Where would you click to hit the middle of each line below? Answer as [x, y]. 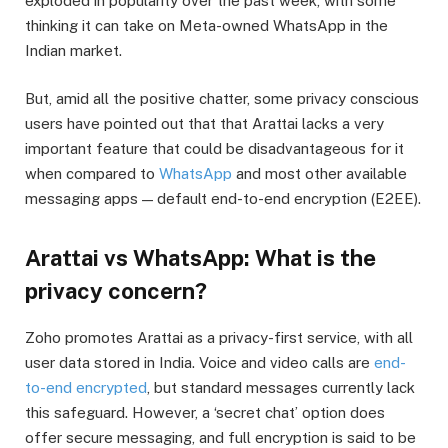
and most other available [319, 174]
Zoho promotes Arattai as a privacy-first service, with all [219, 337]
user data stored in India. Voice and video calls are [199, 362]
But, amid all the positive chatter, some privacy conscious [222, 99]
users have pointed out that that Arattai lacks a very [204, 124]
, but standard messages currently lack [281, 387]
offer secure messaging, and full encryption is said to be [220, 437]
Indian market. [73, 51]
